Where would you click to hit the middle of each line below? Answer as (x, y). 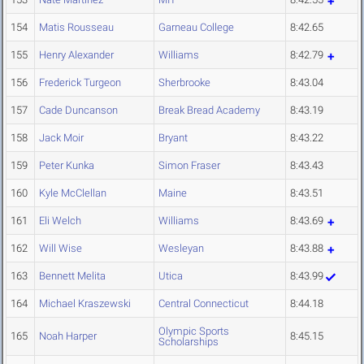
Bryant (173, 138)
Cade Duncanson (78, 110)
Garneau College (196, 28)
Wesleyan (181, 249)
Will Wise (61, 249)
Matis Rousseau (76, 28)
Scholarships (188, 342)
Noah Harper (68, 336)
